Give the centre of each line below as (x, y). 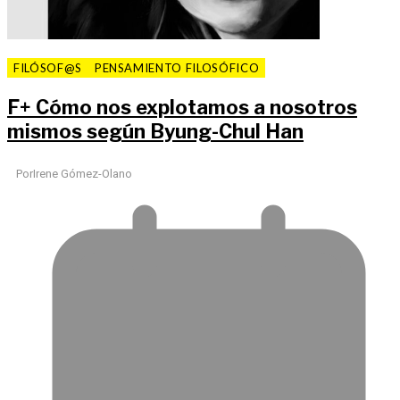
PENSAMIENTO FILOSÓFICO (177, 68)
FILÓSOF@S (48, 68)
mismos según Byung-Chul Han (155, 132)
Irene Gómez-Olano (83, 173)
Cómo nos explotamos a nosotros (194, 108)
